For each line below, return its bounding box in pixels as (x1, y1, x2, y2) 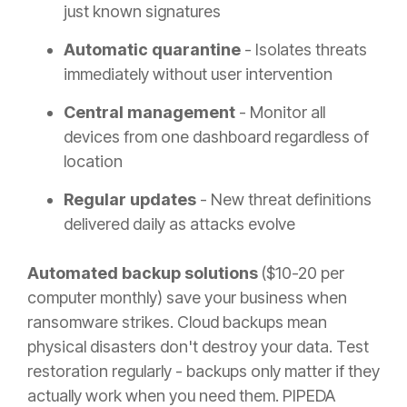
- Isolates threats (241, 40, 367, 60)
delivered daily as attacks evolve (64, 214, 295, 234)
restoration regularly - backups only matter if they (27, 362, 380, 382)
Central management (64, 103, 235, 123)
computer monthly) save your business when (27, 288, 347, 308)
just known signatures (64, 2, 221, 22)
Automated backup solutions (27, 263, 258, 283)
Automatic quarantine (64, 40, 241, 60)
